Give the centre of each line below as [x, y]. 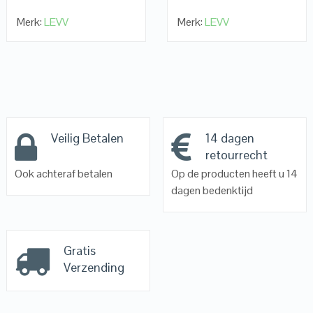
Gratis [79, 251]
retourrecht [236, 154]
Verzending [94, 268]
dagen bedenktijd [212, 190]
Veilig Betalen [87, 138]
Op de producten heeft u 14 [234, 173]
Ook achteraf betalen [63, 173]
